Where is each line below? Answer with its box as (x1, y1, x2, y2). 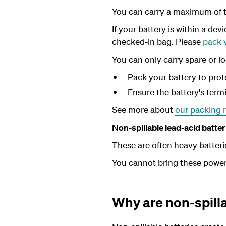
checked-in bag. (112, 36, 176, 47)
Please (176, 36, 203, 47)
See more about (112, 104, 175, 115)
